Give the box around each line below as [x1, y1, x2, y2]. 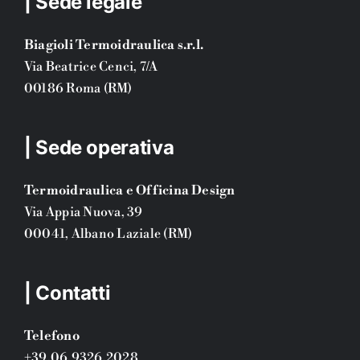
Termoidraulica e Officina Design [23, 182, 235, 199]
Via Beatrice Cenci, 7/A [23, 59, 158, 76]
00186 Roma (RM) [23, 80, 133, 97]
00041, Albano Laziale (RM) [23, 226, 193, 243]
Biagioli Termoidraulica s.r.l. [23, 37, 204, 54]
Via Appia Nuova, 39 [23, 204, 143, 221]
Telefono [23, 328, 80, 345]
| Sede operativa [23, 136, 174, 160]
